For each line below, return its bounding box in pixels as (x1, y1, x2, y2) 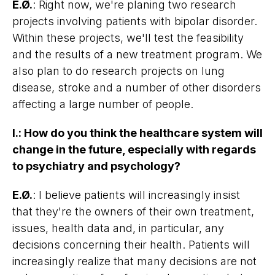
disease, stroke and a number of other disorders (12, 80, 261, 94)
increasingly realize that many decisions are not (12, 254, 257, 268)
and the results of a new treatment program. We (12, 47, 262, 61)
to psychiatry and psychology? (12, 159, 180, 172)
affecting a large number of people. (12, 97, 193, 110)
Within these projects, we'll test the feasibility (12, 31, 244, 44)
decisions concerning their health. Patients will (12, 238, 250, 251)
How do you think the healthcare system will (24, 126, 263, 139)
